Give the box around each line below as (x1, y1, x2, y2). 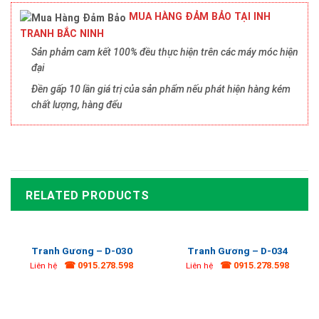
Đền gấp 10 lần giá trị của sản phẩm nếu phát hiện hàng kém (31, 83, 291, 95)
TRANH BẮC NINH (20, 27, 104, 39)
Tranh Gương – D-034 (187, 244, 288, 256)
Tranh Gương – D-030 (31, 244, 132, 256)
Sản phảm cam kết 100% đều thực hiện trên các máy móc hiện (31, 46, 298, 58)
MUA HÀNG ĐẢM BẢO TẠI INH (126, 11, 271, 23)
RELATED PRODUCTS (26, 188, 150, 202)
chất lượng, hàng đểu (31, 99, 122, 111)
